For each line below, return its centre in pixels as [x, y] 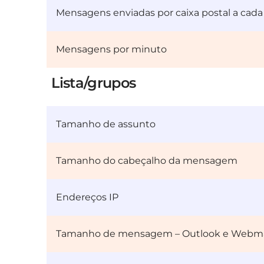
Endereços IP [88, 197]
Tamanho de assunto [106, 124]
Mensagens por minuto [112, 49]
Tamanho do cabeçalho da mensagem [147, 161]
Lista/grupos [94, 83]
